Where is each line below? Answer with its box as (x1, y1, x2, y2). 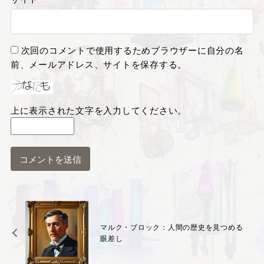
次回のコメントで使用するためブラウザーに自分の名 (21, 44, 244, 57)
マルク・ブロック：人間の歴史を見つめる (100, 222, 243, 232)
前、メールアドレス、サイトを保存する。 (10, 58, 187, 71)
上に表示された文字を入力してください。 (10, 104, 187, 117)
